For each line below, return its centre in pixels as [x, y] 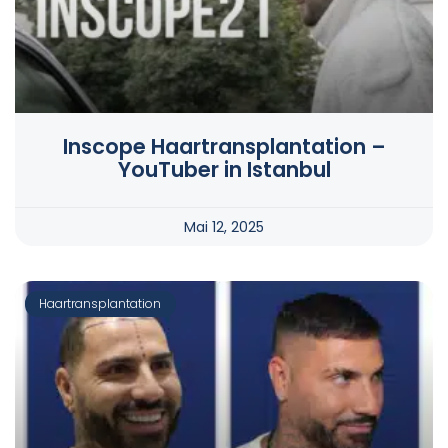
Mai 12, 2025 [224, 227]
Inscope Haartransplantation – [224, 147]
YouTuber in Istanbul [224, 170]
